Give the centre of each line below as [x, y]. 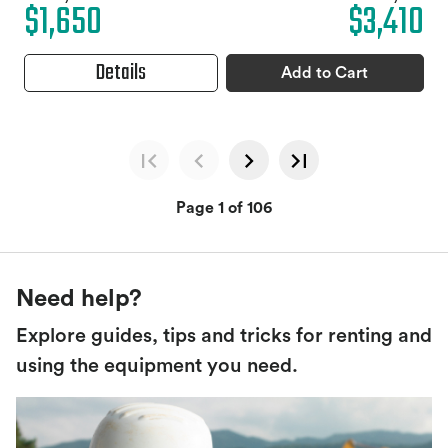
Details [120, 73]
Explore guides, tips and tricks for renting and [224, 336]
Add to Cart [325, 73]
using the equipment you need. [157, 366]
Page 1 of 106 [224, 208]
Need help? [79, 299]
